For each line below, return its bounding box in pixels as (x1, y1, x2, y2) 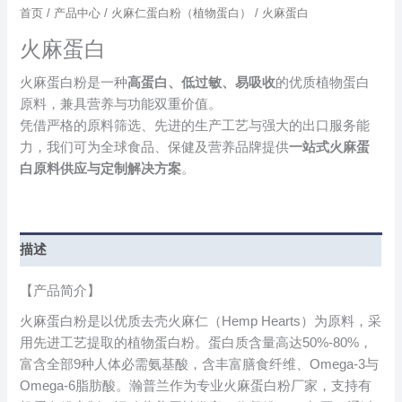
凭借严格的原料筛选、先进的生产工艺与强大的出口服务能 (20, 118, 371, 134)
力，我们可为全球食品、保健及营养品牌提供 (20, 140, 290, 155)
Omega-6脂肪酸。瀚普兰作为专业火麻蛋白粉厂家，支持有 (20, 379, 372, 394)
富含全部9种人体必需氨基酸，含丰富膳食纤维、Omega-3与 (20, 357, 380, 372)
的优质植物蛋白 (275, 75, 371, 91)
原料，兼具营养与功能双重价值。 (20, 97, 223, 112)
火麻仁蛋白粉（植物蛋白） (111, 6, 252, 21)
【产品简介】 (20, 283, 101, 298)
